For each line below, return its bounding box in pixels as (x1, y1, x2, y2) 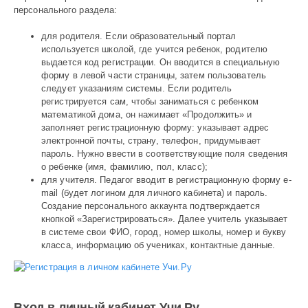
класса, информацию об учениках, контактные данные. (41, 240, 276, 251)
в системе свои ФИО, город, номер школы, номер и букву (41, 227, 287, 238)
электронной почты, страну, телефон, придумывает (41, 135, 261, 146)
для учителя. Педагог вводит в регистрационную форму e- (41, 175, 291, 186)
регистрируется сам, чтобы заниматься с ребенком (41, 96, 258, 107)
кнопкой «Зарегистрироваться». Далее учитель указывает (41, 214, 288, 225)
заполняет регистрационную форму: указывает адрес (41, 122, 269, 133)
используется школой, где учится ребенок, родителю (41, 44, 268, 55)
